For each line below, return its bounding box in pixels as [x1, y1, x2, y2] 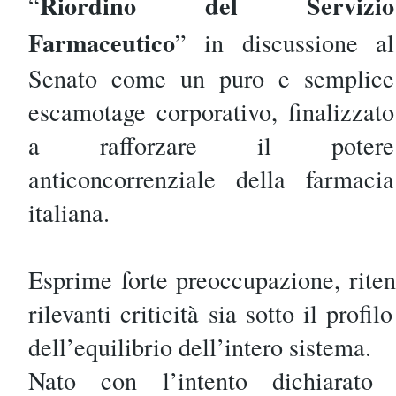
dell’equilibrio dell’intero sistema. [28, 330, 371, 363]
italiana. [28, 195, 110, 229]
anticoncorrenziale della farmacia [28, 162, 394, 195]
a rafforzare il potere [28, 128, 394, 162]
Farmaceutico [28, 24, 175, 61]
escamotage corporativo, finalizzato [28, 95, 394, 128]
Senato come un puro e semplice [28, 61, 394, 95]
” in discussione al [175, 26, 394, 59]
